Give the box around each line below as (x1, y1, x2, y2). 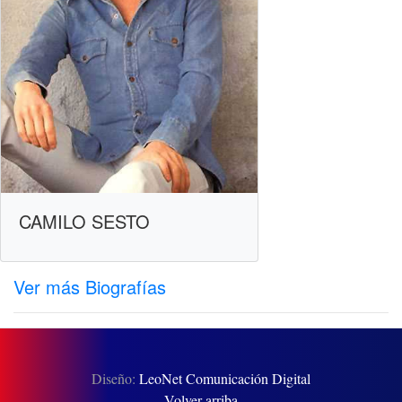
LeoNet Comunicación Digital (139, 369, 310, 389)
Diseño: (92, 369, 139, 389)
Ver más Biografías (13, 274, 166, 301)
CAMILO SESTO (19, 208, 150, 235)
